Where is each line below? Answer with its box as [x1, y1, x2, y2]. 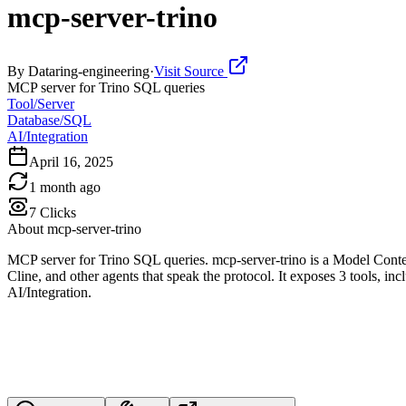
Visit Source [154, 63, 227, 79]
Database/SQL [7, 111, 92, 128]
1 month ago [29, 179, 101, 195]
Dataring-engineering [28, 63, 150, 79]
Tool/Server [7, 95, 74, 111]
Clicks [36, 204, 76, 220]
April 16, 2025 [29, 153, 113, 169]
